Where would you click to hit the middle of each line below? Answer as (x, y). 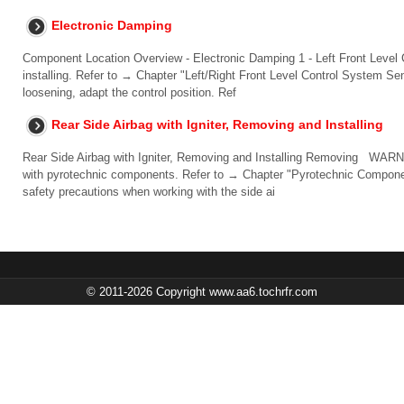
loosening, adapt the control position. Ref (129, 92)
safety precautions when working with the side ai (149, 192)
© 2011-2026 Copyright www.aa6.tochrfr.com (202, 292)
